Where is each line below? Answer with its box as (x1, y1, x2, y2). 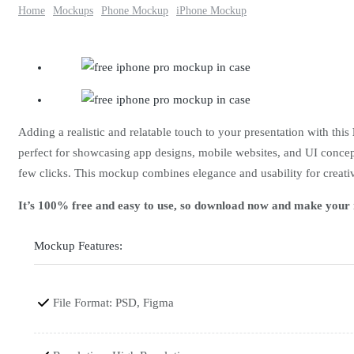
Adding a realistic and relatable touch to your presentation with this (18, 125, 352, 138)
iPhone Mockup (176, 4, 247, 17)
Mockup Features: (34, 239, 122, 252)
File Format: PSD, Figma (53, 296, 174, 309)
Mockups (53, 4, 93, 17)
